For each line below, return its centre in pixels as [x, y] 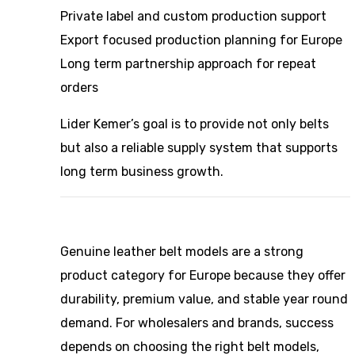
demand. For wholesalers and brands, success [197, 323]
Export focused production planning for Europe [201, 40]
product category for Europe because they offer [203, 275]
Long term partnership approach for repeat [188, 64]
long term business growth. [142, 172]
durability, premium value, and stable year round [204, 299]
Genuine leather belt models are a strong [182, 252]
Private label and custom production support [193, 16]
